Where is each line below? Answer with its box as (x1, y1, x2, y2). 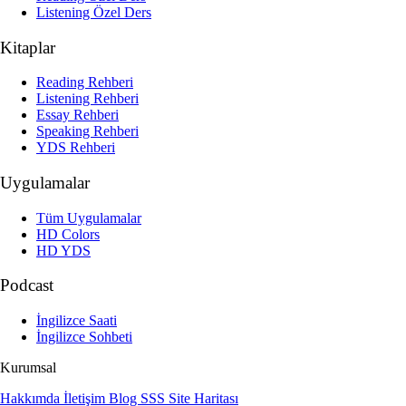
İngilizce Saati (36, 313, 117, 329)
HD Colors (36, 226, 100, 242)
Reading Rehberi (36, 74, 133, 91)
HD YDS (36, 242, 91, 258)
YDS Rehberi (36, 140, 115, 156)
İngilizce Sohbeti (36, 329, 132, 345)
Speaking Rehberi (36, 123, 139, 140)
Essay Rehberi (36, 107, 119, 123)
